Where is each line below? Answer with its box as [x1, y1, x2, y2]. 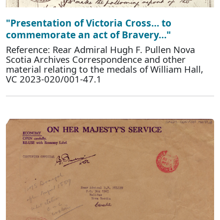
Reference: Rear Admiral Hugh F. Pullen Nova [6, 43, 195, 56]
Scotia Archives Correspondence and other [6, 53, 186, 66]
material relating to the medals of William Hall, [6, 63, 203, 76]
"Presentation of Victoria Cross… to [6, 16, 171, 30]
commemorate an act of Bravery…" [6, 28, 171, 42]
